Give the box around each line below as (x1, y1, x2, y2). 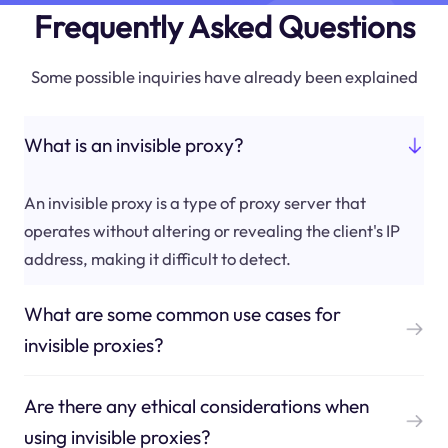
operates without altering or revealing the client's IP (23, 219, 400, 241)
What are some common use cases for (23, 301, 341, 326)
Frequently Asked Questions (33, 6, 415, 46)
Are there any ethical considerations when (23, 393, 369, 418)
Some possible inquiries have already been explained (30, 65, 418, 87)
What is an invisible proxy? (23, 133, 244, 158)
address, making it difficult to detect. (23, 247, 291, 269)
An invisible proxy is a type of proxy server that (23, 191, 366, 213)
